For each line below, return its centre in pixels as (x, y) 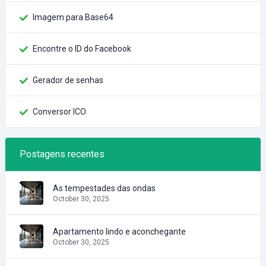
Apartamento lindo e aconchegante (119, 231)
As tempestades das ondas (104, 188)
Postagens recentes (62, 154)
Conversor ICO (59, 112)
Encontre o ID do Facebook (82, 49)
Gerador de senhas (68, 80)
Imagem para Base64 (73, 17)
